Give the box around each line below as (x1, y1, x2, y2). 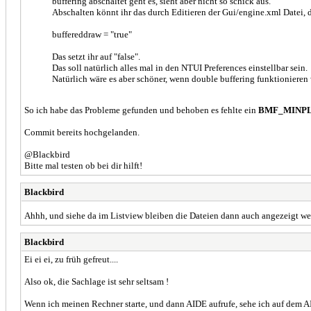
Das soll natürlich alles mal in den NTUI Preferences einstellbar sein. (52, 62, 308, 73)
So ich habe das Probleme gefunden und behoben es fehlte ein (24, 104, 258, 115)
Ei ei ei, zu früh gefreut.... (24, 253, 118, 264)
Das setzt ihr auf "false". (52, 51, 140, 62)
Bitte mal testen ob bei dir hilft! (24, 160, 142, 171)
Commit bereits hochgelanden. (24, 126, 140, 137)
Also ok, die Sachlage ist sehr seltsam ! (24, 276, 169, 287)
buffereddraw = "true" (52, 28, 132, 40)
